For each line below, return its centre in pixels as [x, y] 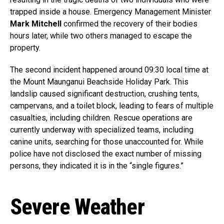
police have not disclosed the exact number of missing [106, 154]
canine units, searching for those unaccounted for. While [107, 142]
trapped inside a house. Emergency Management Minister [110, 12]
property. [25, 48]
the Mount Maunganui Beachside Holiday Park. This [99, 82]
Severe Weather [77, 207]
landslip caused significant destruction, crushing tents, [104, 94]
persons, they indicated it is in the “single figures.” [97, 166]
